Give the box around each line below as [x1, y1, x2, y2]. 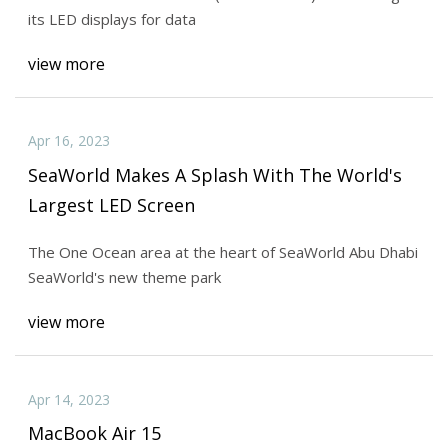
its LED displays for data [27, 8, 196, 29]
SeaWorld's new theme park [27, 266, 221, 287]
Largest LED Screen [27, 193, 195, 218]
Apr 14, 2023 [27, 389, 110, 409]
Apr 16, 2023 [27, 131, 110, 151]
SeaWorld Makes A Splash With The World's [27, 163, 402, 188]
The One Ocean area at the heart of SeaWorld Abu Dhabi [27, 241, 418, 262]
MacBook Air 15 [27, 421, 161, 446]
